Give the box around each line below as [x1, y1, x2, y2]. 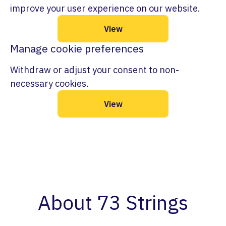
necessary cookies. [10, 78, 89, 89]
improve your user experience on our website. [10, 3, 200, 14]
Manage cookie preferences [10, 41, 144, 55]
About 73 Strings [38, 189, 188, 215]
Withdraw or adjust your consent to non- [10, 64, 179, 76]
